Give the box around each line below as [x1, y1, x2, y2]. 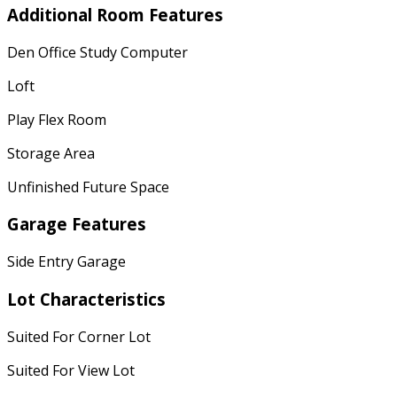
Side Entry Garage [7, 252, 126, 272]
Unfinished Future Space [7, 176, 169, 197]
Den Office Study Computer [7, 42, 188, 62]
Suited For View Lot [7, 360, 135, 380]
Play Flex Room [7, 109, 106, 129]
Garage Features [7, 213, 146, 236]
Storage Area [7, 143, 95, 163]
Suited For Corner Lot [7, 326, 151, 346]
